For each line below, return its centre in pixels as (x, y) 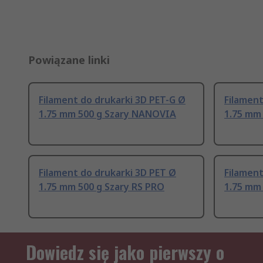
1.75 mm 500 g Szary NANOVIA (107, 114)
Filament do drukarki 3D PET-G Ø (112, 100)
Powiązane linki (69, 60)
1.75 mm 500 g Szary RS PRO (102, 187)
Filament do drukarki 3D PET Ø (107, 173)
